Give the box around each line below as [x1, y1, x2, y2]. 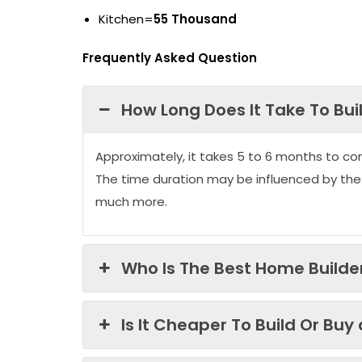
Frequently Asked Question [82, 48, 257, 66]
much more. [95, 192, 167, 210]
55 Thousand [154, 10, 237, 27]
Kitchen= [99, 10, 154, 27]
